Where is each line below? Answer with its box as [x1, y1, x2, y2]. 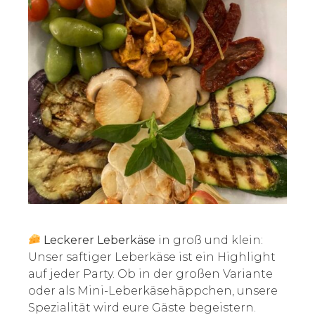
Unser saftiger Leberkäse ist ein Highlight [28, 250, 276, 264]
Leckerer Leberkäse [44, 233, 159, 247]
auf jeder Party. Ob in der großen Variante [28, 266, 273, 281]
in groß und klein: [158, 233, 264, 247]
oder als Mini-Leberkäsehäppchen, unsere [28, 283, 278, 297]
